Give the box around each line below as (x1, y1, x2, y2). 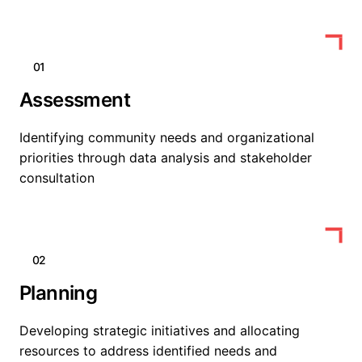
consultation (19, 170, 95, 186)
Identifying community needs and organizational (19, 129, 314, 145)
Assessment (19, 88, 130, 112)
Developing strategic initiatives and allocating (19, 322, 300, 339)
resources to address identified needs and (19, 343, 277, 359)
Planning (19, 281, 98, 305)
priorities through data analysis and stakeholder (19, 149, 312, 166)
